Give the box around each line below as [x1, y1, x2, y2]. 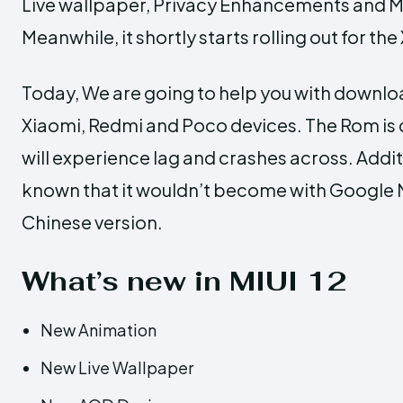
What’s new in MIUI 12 [22, 263, 347, 299]
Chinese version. [22, 210, 163, 233]
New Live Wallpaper [40, 356, 193, 378]
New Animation [40, 318, 157, 340]
